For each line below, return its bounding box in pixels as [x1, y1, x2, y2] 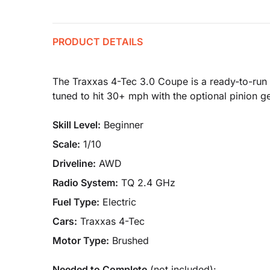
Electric [102, 196, 136, 208]
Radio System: [52, 177, 118, 189]
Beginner [104, 119, 143, 131]
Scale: [52, 138, 80, 150]
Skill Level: [52, 119, 101, 131]
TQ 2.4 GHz [121, 177, 175, 189]
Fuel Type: [52, 196, 99, 208]
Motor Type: [52, 234, 109, 246]
